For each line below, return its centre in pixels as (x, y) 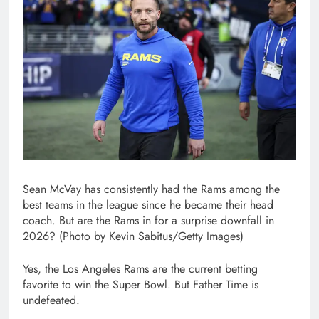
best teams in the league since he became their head (148, 205)
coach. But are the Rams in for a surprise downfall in (148, 221)
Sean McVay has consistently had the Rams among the (151, 189)
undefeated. (53, 300)
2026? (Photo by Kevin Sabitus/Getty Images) (133, 236)
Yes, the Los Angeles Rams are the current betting (140, 269)
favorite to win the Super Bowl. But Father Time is (141, 285)
